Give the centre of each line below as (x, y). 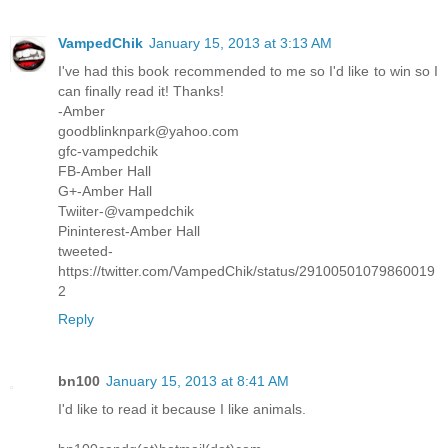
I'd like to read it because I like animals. (182, 409)
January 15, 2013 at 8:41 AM (197, 381)
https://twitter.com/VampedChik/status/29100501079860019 (246, 271)
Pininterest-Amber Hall (129, 231)
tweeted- (85, 251)
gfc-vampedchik (108, 151)
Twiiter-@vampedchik (126, 211)
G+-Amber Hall (105, 191)
